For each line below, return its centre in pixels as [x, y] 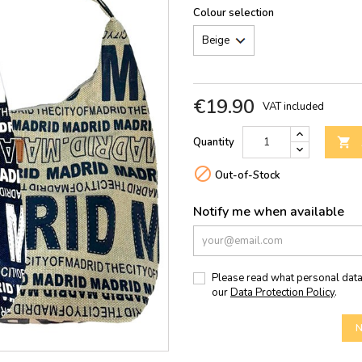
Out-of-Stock [246, 176]
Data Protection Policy [282, 293]
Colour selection [234, 13]
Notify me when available [269, 212]
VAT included [293, 107]
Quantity [214, 142]
